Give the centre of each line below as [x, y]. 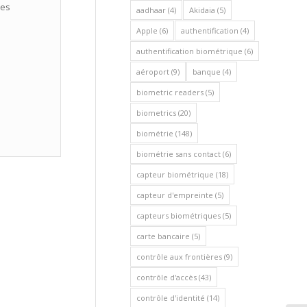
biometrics [156, 113]
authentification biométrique [189, 51]
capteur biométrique [175, 174]
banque [207, 72]
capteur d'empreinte [175, 195]
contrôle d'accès [167, 277]
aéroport [153, 72]
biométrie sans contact [179, 154]
